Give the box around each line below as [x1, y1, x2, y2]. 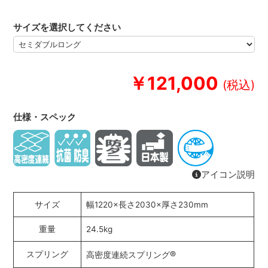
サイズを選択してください [13, 22, 121, 33]
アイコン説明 [200, 168, 255, 180]
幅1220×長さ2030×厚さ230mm [86, 199, 209, 209]
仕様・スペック [13, 111, 77, 123]
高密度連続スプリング [86, 249, 170, 260]
